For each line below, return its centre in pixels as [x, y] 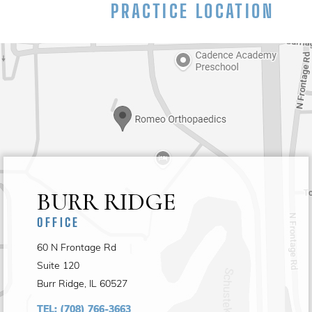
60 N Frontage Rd [77, 247]
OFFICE [58, 222]
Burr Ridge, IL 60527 [82, 283]
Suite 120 [58, 265]
